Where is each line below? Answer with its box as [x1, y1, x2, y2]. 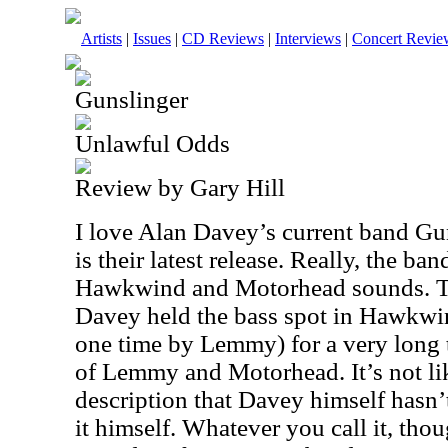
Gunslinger [75, 86, 188, 113]
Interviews [275, 30, 341, 47]
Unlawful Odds [75, 130, 230, 157]
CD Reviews [182, 30, 264, 47]
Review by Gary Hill [75, 174, 285, 201]
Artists [81, 30, 122, 47]
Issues [133, 30, 171, 47]
